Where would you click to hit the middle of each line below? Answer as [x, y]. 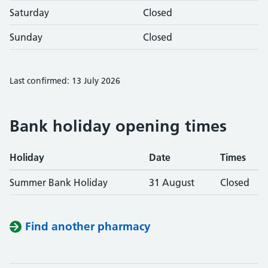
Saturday [29, 13]
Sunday [26, 37]
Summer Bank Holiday [59, 182]
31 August [172, 182]
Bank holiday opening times [118, 126]
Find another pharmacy [88, 226]
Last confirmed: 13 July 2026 [65, 81]
